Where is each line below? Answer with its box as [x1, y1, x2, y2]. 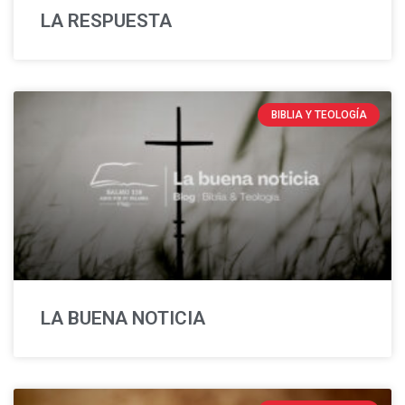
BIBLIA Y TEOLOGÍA [270, 108, 367, 122]
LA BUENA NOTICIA [41, 307, 205, 329]
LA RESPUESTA [41, 10, 172, 32]
